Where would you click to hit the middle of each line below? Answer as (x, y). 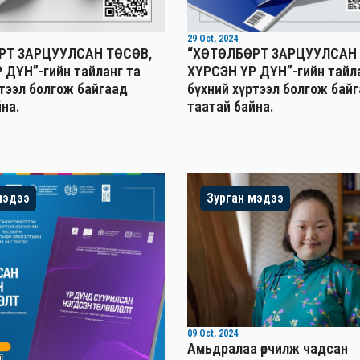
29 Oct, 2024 (213, 39)
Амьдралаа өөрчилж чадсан (268, 349)
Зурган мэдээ (245, 198)
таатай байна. (231, 107)
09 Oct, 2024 (213, 334)
